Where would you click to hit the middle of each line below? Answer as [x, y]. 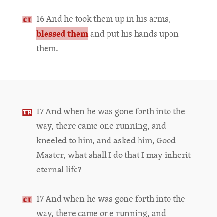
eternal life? [59, 169]
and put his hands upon [133, 34]
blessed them [62, 33]
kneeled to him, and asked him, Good [106, 140]
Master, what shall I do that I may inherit [113, 155]
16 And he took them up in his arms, [103, 19]
